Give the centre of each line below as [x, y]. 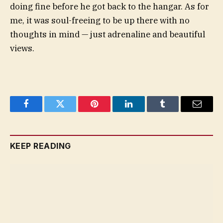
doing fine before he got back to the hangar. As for [110, 7]
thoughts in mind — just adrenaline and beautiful [108, 35]
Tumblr [175, 111]
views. [22, 49]
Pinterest [110, 111]
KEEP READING [41, 146]
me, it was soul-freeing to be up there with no [100, 21]
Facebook [43, 111]
